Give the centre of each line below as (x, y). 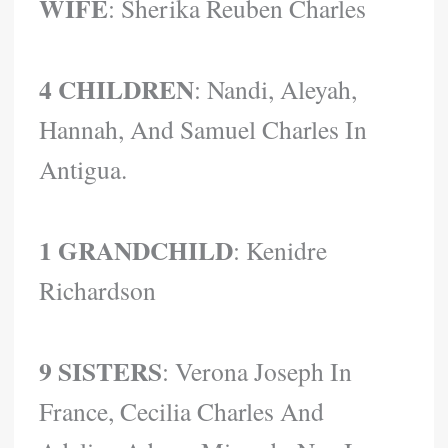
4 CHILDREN (117, 88)
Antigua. (83, 168)
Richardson (98, 289)
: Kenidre (280, 249)
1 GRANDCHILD (136, 249)
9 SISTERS (101, 370)
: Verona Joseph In (257, 370)
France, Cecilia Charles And (182, 410)
